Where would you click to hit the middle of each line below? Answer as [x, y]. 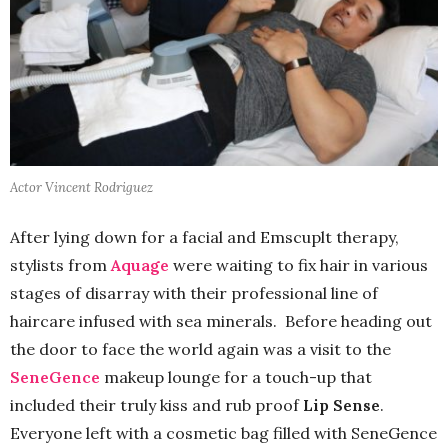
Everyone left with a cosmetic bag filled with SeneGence [223, 432]
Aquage [140, 264]
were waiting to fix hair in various [298, 264]
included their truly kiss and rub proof [156, 404]
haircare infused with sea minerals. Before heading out [221, 320]
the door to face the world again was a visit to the [200, 348]
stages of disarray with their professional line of [194, 292]
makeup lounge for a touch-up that [236, 376]
